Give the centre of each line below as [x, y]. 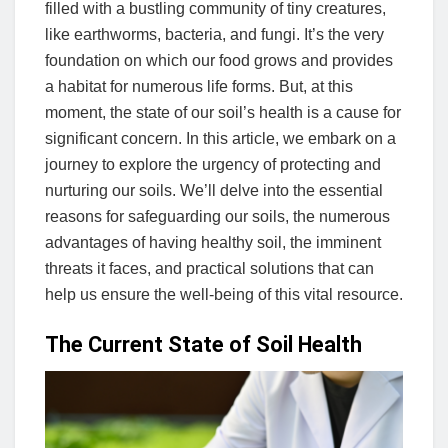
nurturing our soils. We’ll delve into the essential [214, 191]
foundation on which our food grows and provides [219, 61]
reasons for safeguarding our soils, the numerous [217, 217]
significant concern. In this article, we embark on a [220, 139]
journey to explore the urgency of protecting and [213, 165]
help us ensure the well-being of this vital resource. [224, 295]
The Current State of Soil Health [203, 344]
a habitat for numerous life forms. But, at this [199, 87]
